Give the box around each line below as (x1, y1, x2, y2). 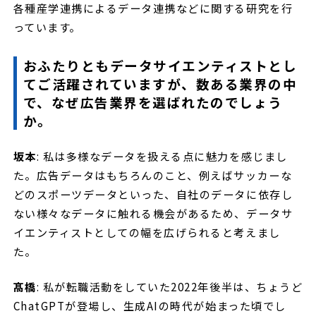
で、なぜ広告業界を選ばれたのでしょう (23, 92, 283, 112)
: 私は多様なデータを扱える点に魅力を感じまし (36, 147, 288, 164)
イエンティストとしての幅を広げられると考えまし (13, 224, 281, 240)
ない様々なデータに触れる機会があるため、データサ (13, 205, 293, 221)
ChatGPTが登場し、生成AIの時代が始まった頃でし (13, 297, 286, 313)
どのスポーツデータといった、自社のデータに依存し (13, 186, 293, 202)
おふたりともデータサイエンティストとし (23, 56, 298, 75)
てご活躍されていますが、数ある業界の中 (23, 74, 298, 94)
